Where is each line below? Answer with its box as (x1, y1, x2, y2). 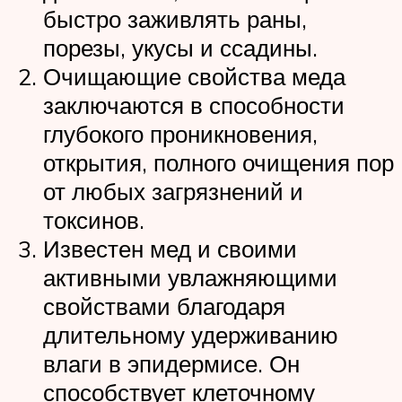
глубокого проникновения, (43, 119, 318, 149)
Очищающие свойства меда (43, 62, 345, 92)
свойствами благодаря (43, 292, 285, 321)
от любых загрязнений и (43, 177, 303, 206)
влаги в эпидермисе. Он (43, 349, 300, 379)
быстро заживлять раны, (43, 4, 307, 34)
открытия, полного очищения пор (43, 148, 394, 178)
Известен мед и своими (43, 234, 297, 264)
